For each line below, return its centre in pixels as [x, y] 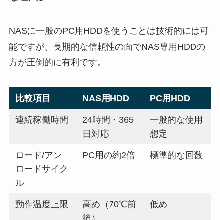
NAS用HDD [106, 98]
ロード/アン [39, 155]
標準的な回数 [177, 155]
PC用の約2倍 [109, 155]
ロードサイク [42, 169]
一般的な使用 [177, 120]
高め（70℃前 [110, 205]
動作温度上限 [42, 205]
